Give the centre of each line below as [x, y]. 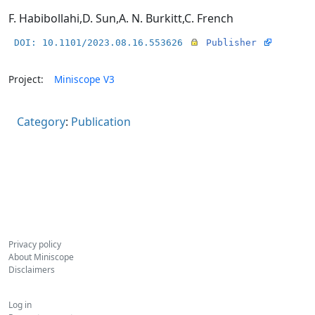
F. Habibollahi [44, 18]
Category [41, 121]
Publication [101, 121]
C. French [209, 18]
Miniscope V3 [84, 79]
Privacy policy [35, 244]
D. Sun [99, 18]
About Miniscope [41, 257]
